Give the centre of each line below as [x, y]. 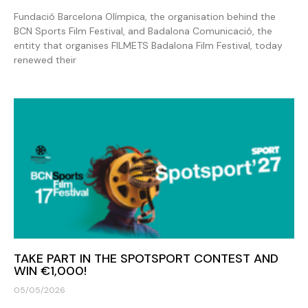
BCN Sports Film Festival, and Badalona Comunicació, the [143, 31]
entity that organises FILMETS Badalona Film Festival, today [148, 45]
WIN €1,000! [50, 271]
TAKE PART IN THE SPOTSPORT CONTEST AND [146, 258]
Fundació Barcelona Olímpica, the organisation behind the [145, 16]
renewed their [45, 59]
